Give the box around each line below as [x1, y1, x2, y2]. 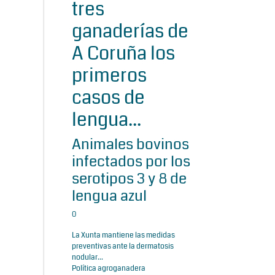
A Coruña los [72, 40, 175, 66]
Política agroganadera [72, 263, 145, 274]
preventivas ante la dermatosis [72, 241, 174, 252]
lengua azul [72, 185, 147, 206]
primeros [72, 62, 147, 88]
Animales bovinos [72, 133, 189, 155]
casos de [72, 84, 145, 110]
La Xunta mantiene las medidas [72, 230, 175, 241]
